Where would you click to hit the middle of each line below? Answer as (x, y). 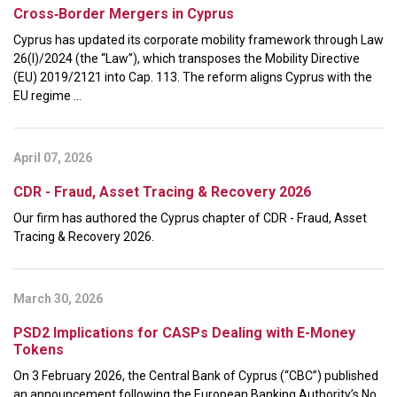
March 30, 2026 (58, 298)
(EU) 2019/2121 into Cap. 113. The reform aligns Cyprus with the (193, 77)
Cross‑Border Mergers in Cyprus (124, 13)
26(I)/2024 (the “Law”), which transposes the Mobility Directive (187, 58)
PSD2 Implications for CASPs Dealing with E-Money (184, 332)
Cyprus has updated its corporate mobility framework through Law (198, 39)
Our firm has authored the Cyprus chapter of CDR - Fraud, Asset (190, 218)
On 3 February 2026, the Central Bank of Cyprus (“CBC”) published (196, 375)
